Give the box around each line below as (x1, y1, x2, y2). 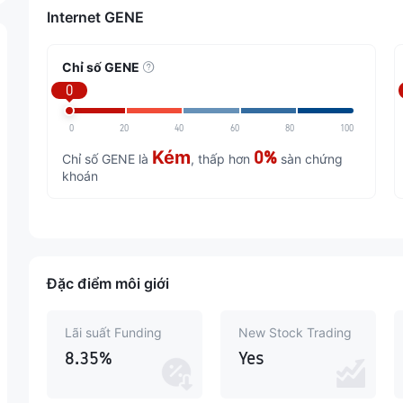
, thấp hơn (191, 151, 254, 166)
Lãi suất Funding (65, 325, 162, 340)
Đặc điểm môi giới (47, 274, 169, 292)
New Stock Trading (238, 325, 352, 340)
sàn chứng (277, 151, 343, 166)
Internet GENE (47, 8, 144, 26)
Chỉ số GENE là (62, 151, 152, 166)
